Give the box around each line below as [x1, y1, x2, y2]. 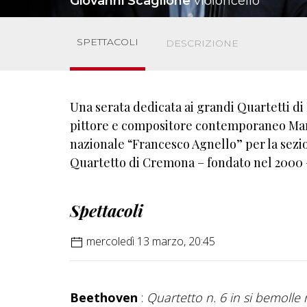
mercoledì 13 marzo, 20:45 [84, 233, 215, 249]
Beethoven [70, 288, 138, 306]
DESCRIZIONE [166, 37, 238, 50]
